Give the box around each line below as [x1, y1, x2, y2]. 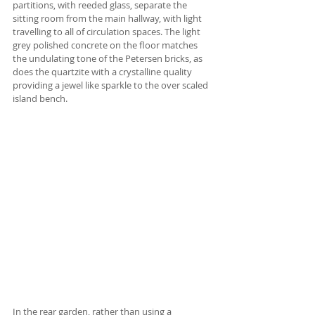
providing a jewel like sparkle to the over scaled [13, 78, 210, 91]
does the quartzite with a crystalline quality [13, 65, 194, 78]
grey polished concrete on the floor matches [13, 38, 200, 51]
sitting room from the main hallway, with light [13, 11, 204, 25]
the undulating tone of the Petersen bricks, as [13, 51, 205, 65]
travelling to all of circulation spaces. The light [13, 25, 202, 38]
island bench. [13, 91, 67, 105]
